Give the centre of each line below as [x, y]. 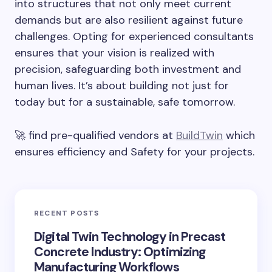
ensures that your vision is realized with [114, 53]
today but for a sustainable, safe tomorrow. [125, 102]
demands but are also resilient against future [129, 20]
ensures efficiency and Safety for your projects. [134, 152]
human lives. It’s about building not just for [122, 86]
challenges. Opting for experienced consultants [134, 37]
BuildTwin [199, 136]
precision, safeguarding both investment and [128, 70]
